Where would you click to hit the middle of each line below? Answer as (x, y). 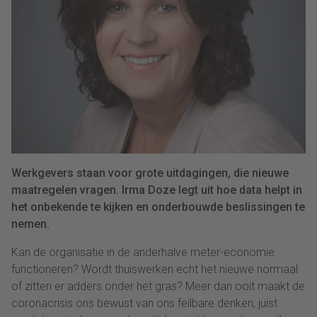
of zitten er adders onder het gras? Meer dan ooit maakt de (158, 287)
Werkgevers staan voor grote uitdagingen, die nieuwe (150, 173)
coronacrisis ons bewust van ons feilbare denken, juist (144, 304)
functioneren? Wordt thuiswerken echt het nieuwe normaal (155, 270)
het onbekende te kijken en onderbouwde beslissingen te (158, 207)
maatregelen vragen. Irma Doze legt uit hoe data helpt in (157, 190)
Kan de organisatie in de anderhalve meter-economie (143, 253)
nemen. (30, 224)
